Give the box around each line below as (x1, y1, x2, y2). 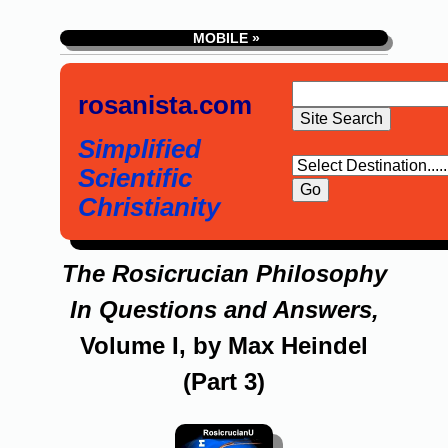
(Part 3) (183, 368, 265, 395)
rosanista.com (78, 91, 252, 119)
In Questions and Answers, (69, 296, 379, 323)
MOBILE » (188, 30, 260, 46)
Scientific (78, 164, 192, 192)
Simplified (78, 135, 201, 163)
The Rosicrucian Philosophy (61, 260, 387, 287)
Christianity (78, 193, 220, 221)
